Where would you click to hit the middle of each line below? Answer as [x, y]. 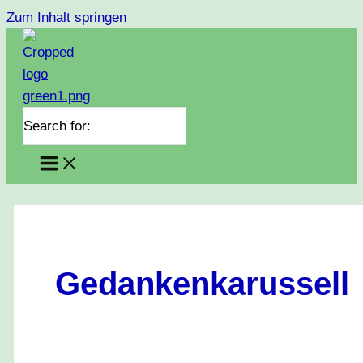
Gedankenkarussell [203, 283]
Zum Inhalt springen [66, 17]
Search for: [57, 126]
